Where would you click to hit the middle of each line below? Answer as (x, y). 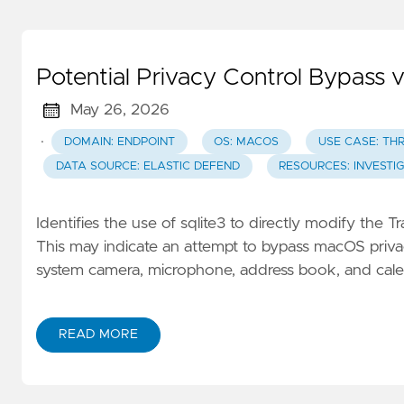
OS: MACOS (247, 142)
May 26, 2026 (119, 110)
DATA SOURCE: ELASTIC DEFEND (147, 166)
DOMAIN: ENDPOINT (119, 142)
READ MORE (98, 334)
